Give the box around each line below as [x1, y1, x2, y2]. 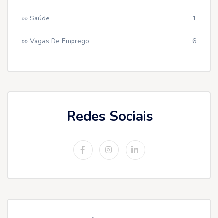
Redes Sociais [67, 107, 153, 126]
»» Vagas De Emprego [22, 36, 89, 46]
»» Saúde [22, 14, 50, 23]
